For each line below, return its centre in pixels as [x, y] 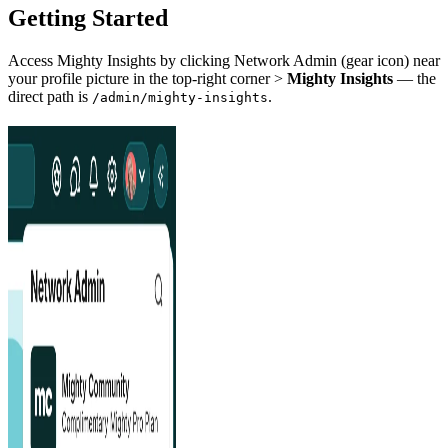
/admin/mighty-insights [180, 98]
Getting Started [88, 18]
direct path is [50, 97]
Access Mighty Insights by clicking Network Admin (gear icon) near [224, 61]
